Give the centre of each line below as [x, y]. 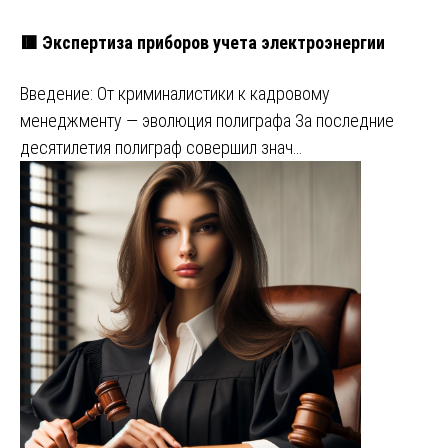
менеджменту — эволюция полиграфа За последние [207, 120]
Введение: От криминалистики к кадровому [175, 93]
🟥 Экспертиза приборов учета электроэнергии [202, 42]
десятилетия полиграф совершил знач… [161, 147]
